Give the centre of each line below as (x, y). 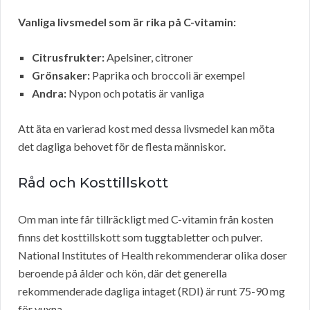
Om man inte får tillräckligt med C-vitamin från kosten (146, 219)
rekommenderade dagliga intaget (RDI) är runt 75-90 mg (152, 291)
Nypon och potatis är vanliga (135, 93)
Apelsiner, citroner (149, 57)
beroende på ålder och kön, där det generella (122, 273)
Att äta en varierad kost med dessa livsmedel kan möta (146, 129)
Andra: (49, 93)
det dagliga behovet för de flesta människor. (122, 147)
